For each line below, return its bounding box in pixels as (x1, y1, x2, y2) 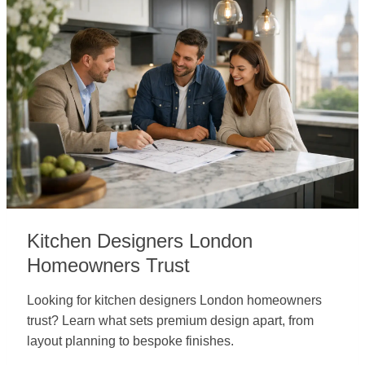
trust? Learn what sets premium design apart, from (27, 314, 314, 328)
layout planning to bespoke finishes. (27, 334, 234, 348)
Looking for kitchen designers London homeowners (27, 293, 322, 307)
